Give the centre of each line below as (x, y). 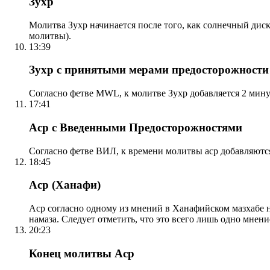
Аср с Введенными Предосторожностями (136, 127)
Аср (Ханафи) (65, 185)
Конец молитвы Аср (82, 253)
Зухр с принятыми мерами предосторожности (149, 70)
